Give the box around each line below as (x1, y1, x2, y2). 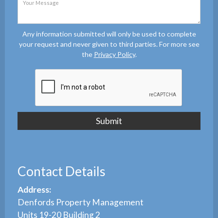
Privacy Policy (93, 50, 135, 58)
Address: (18, 184, 52, 195)
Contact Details (18, 163, 106, 180)
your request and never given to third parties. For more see (18, 39, 200, 48)
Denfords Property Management (18, 197, 144, 208)
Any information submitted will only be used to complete (22, 29, 196, 38)
